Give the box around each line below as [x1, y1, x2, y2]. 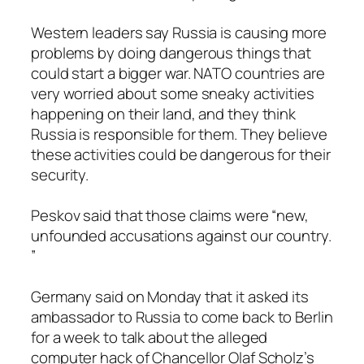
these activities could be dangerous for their [31, 143, 331, 165]
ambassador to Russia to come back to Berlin [31, 305, 333, 327]
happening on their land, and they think [31, 102, 297, 124]
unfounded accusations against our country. [31, 224, 331, 246]
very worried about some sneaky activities [31, 82, 314, 104]
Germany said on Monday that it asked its [31, 285, 309, 307]
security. [31, 163, 89, 185]
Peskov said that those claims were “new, [31, 204, 309, 226]
